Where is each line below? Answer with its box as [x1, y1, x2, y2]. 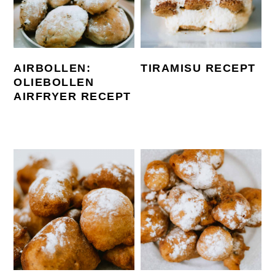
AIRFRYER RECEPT [14, 90, 131, 103]
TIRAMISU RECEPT [141, 62, 256, 75]
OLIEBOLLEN [14, 76, 95, 89]
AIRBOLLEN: [14, 62, 91, 75]
